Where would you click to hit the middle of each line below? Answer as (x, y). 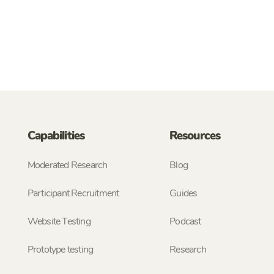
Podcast (185, 222)
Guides (183, 194)
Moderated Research (67, 165)
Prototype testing (60, 250)
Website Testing (59, 222)
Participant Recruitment (73, 194)
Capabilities (56, 136)
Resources (195, 136)
